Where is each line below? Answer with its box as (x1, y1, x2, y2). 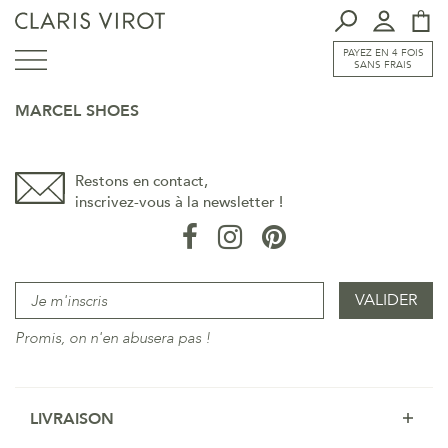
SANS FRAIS (354, 58, 412, 72)
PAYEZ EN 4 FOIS (342, 46, 424, 60)
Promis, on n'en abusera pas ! (15, 328, 211, 348)
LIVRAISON (30, 408, 114, 430)
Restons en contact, (75, 171, 208, 191)
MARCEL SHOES (15, 100, 139, 122)
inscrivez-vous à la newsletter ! (75, 192, 283, 212)
